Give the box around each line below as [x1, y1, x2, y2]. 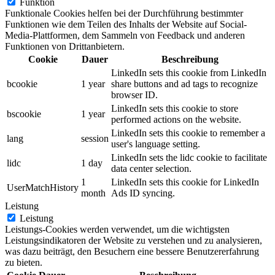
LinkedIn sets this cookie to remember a [111, 127, 265, 138]
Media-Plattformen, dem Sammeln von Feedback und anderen [5, 29, 245, 41]
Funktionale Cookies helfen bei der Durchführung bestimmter [5, 7, 243, 18]
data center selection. [111, 163, 192, 174]
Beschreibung [161, 53, 219, 64]
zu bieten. [5, 257, 42, 268]
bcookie [7, 78, 37, 89]
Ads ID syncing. [111, 187, 175, 198]
